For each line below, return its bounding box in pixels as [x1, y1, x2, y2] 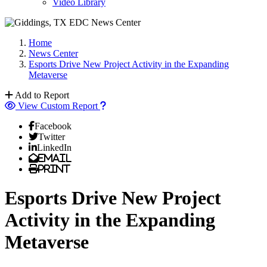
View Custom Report [18, 101, 98, 111]
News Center [29, 48, 78, 58]
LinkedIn [37, 142, 72, 152]
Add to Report [15, 90, 69, 100]
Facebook [35, 121, 72, 131]
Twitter [38, 132, 65, 141]
